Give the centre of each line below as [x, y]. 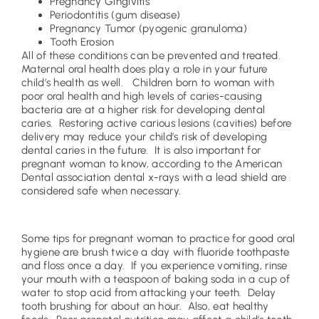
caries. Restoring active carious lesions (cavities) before [157, 123]
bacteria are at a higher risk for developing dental [143, 109]
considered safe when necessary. [101, 190]
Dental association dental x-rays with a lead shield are [154, 177]
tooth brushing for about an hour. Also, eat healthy [145, 306]
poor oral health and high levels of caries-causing [142, 96]
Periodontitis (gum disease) [115, 15]
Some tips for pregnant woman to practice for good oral [158, 238]
